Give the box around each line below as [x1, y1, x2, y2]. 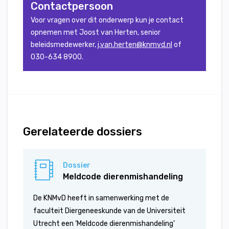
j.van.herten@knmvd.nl [98, 40, 172, 49]
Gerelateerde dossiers [23, 125, 142, 139]
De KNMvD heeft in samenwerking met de [33, 194, 169, 202]
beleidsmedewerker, [31, 40, 98, 49]
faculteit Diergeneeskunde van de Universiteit [33, 207, 186, 215]
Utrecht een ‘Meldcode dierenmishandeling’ [33, 219, 175, 228]
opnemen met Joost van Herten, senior [31, 28, 161, 37]
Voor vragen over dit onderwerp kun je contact [31, 16, 184, 25]
